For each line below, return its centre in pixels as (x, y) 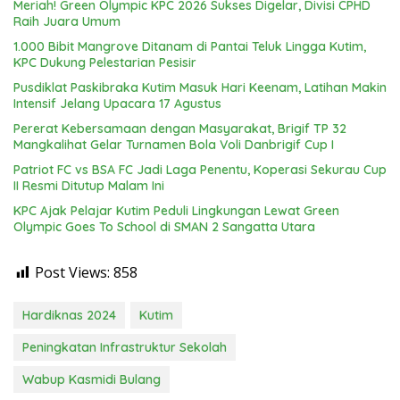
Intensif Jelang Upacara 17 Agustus (117, 104)
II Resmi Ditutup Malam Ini (89, 186)
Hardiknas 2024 (69, 316)
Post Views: (72, 273)
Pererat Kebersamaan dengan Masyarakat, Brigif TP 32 (180, 129)
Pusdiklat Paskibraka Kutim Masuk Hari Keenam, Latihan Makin (200, 88)
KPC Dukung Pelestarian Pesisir (105, 63)
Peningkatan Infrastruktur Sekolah (125, 348)
